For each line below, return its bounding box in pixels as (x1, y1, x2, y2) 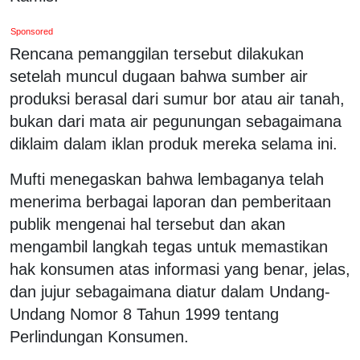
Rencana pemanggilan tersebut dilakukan (10, 44, 304, 63)
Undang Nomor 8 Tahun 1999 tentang (10, 305, 279, 323)
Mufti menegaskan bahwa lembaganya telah (10, 170, 324, 188)
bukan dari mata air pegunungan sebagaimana (10, 112, 342, 130)
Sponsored (10, 26, 54, 36)
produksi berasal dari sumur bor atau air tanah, (10, 89, 345, 108)
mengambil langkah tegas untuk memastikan (10, 237, 328, 256)
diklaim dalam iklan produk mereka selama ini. (10, 134, 337, 153)
